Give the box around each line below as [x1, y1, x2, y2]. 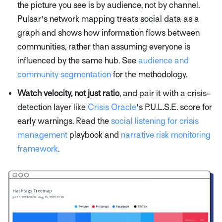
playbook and [67, 130, 121, 140]
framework [17, 144, 58, 154]
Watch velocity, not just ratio [17, 88, 119, 98]
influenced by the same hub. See [17, 55, 138, 65]
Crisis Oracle [88, 102, 136, 112]
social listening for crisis [111, 116, 199, 126]
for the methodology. [111, 69, 187, 79]
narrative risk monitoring [121, 130, 211, 140]
